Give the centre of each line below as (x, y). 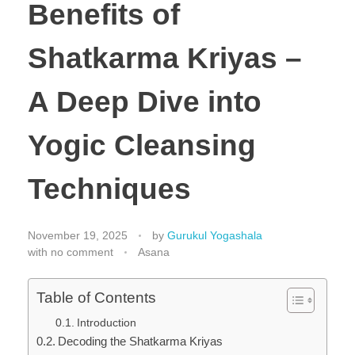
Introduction (106, 322)
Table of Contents (96, 297)
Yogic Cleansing (142, 145)
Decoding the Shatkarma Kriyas (141, 341)
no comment (82, 252)
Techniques (109, 189)
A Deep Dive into (145, 101)
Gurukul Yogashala (215, 235)
